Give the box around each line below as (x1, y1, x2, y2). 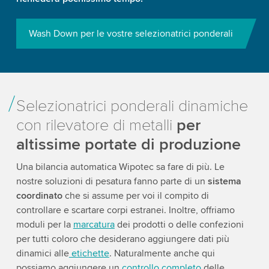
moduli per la (16, 219, 73, 231)
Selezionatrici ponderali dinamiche (16, 96, 248, 116)
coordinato (16, 190, 62, 202)
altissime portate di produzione (16, 134, 241, 155)
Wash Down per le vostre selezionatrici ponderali (28, 28, 233, 40)
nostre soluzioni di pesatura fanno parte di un (16, 175, 208, 187)
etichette (68, 247, 109, 259)
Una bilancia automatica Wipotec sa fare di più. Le (16, 161, 225, 173)
